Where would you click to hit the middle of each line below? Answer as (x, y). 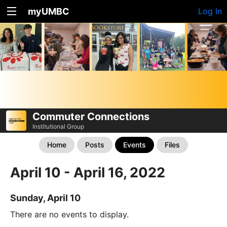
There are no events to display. (69, 214)
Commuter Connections (91, 116)
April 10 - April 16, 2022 (88, 172)
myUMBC (49, 11)
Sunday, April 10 (45, 198)
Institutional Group (58, 126)
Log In (210, 11)
